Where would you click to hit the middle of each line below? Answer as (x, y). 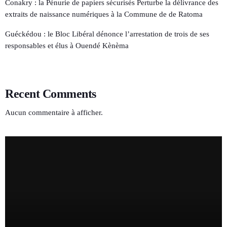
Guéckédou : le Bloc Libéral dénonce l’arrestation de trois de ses (107, 34)
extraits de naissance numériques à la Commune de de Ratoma (104, 14)
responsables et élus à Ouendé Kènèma (68, 45)
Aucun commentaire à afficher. (54, 113)
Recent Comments (51, 94)
